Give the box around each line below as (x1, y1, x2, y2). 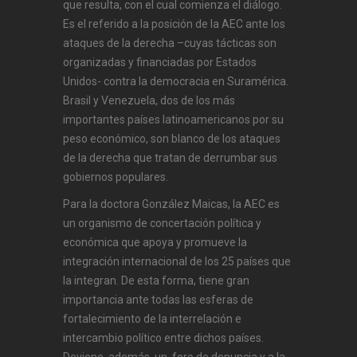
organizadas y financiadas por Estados (63, 56, 257, 69)
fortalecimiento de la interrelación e (63, 312, 241, 326)
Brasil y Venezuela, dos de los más (63, 94, 235, 108)
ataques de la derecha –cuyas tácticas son (63, 37, 277, 50)
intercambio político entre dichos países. (63, 331, 264, 345)
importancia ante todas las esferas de (63, 293, 253, 307)
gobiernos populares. (63, 171, 171, 184)
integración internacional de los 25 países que (63, 255, 291, 269)
